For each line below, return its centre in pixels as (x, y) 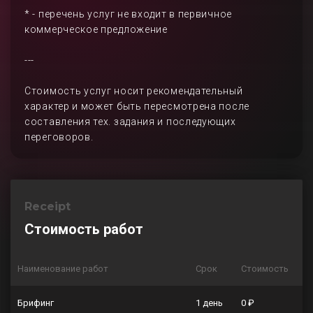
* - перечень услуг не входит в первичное (128, 14)
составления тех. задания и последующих (130, 122)
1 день (209, 303)
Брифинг (36, 303)
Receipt (48, 206)
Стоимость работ (84, 229)
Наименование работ (63, 269)
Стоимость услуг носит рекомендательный (134, 91)
